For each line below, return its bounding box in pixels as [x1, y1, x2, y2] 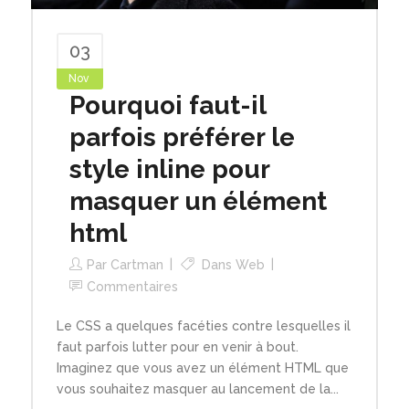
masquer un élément [68, 186, 327, 217]
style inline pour [68, 154, 269, 185]
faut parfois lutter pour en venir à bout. [56, 340, 299, 355]
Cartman [110, 257, 163, 273]
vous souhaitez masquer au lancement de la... [56, 382, 339, 397]
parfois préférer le [68, 122, 295, 153]
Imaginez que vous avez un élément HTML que [56, 361, 349, 376]
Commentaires [86, 279, 178, 295]
